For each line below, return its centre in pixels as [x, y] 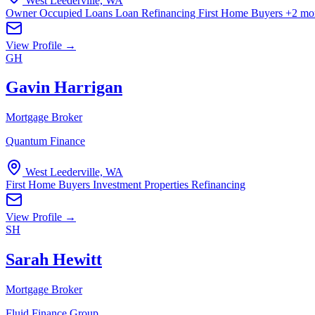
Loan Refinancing [157, 13]
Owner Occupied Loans [60, 13]
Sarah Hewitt [54, 260]
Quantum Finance [45, 141]
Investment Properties [142, 185]
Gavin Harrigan [64, 88]
